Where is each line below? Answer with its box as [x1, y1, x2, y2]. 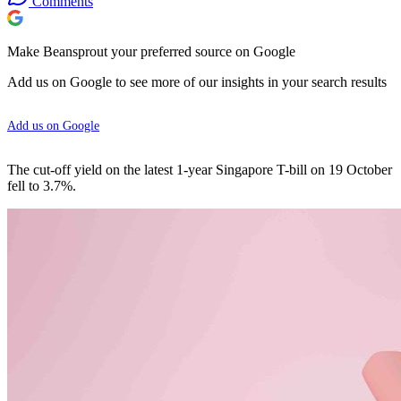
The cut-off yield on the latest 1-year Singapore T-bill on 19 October [7, 161, 392, 177]
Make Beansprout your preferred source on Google [7, 43, 295, 59]
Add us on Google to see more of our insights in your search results [7, 73, 387, 90]
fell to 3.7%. [7, 177, 76, 193]
